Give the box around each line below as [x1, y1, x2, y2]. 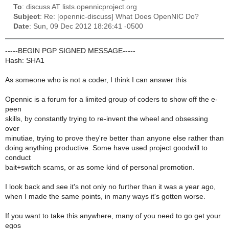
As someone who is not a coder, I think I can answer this [5, 76, 187, 84]
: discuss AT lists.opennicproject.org [22, 3, 137, 11]
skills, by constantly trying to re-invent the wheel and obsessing [5, 115, 208, 123]
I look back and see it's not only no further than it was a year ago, [5, 183, 216, 191]
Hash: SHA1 [5, 57, 44, 65]
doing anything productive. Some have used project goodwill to [5, 144, 208, 152]
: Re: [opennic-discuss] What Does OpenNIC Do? [40, 13, 199, 21]
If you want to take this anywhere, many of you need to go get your [5, 212, 221, 220]
